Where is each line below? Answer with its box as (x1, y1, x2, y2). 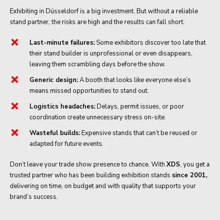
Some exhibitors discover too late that (95, 38, 206, 47)
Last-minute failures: (29, 38, 95, 47)
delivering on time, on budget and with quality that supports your (10, 181, 196, 191)
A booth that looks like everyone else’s (78, 75, 191, 84)
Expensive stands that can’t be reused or (80, 128, 197, 137)
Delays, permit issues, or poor (95, 102, 184, 111)
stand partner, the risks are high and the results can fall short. (10, 17, 185, 27)
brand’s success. (10, 192, 58, 201)
